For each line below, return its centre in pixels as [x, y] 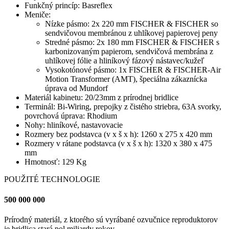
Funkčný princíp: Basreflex [68, 6]
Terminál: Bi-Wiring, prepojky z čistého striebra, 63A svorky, [123, 107]
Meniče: [38, 15]
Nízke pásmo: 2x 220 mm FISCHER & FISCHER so [132, 24]
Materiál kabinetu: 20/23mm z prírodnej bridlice [101, 98]
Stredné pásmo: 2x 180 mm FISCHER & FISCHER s [132, 42]
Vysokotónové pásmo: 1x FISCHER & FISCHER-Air [133, 70]
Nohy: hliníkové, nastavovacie [74, 125]
